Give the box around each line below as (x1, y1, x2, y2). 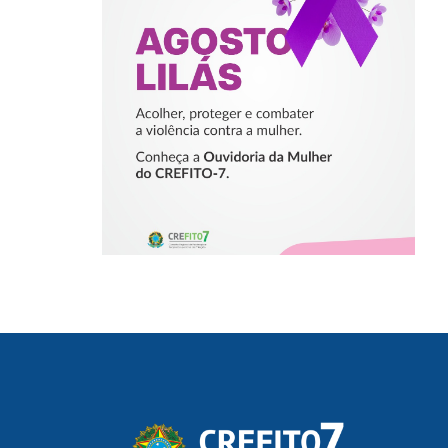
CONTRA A (194, 74, 324, 104)
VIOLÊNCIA (191, 48, 326, 78)
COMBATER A (177, 22, 340, 52)
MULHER (207, 100, 311, 130)
